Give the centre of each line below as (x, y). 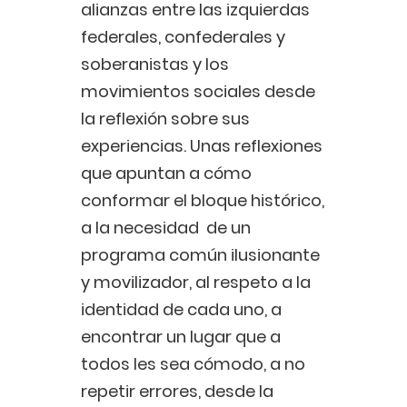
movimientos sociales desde (198, 92)
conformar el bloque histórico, (203, 201)
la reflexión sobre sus (165, 119)
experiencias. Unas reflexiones (202, 146)
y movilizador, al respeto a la (196, 283)
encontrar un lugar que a (181, 337)
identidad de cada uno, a (181, 310)
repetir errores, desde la (177, 392)
